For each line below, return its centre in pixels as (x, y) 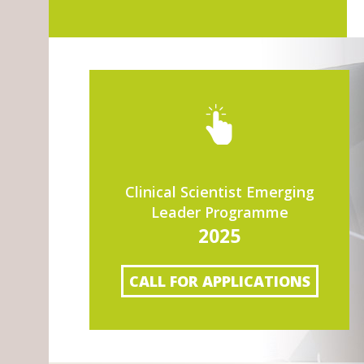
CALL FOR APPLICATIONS (219, 281)
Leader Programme (219, 212)
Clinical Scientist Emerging (219, 192)
